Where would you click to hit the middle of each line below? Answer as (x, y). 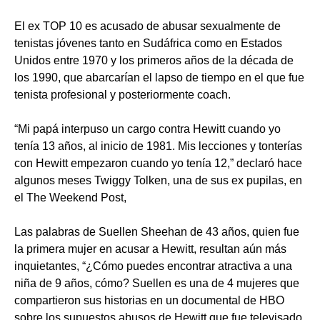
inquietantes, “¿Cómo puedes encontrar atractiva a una (153, 266)
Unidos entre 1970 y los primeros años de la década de (154, 61)
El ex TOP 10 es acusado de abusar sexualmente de (147, 26)
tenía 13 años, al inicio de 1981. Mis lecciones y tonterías (158, 146)
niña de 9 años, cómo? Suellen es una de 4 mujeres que (157, 284)
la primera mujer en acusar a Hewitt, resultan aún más (150, 249)
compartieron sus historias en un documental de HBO (149, 301)
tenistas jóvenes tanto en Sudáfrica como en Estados (148, 44)
